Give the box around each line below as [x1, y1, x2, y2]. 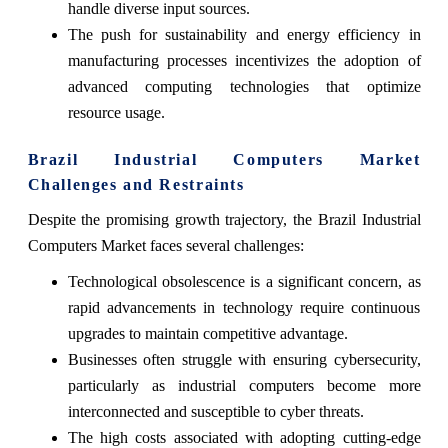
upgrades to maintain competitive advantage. [67, 325, 348, 343]
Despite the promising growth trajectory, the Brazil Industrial [27, 211, 421, 229]
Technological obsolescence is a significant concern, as [67, 273, 421, 291]
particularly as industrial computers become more [67, 377, 421, 395]
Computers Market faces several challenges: [27, 237, 304, 255]
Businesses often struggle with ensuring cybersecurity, [67, 351, 421, 369]
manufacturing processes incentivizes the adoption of [67, 52, 421, 70]
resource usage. [67, 104, 165, 122]
